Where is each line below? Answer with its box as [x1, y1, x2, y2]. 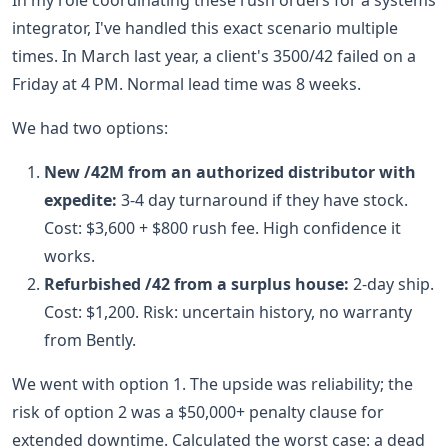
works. [44, 245, 95, 267]
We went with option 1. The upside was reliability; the [12, 373, 413, 395]
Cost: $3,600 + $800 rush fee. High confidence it [44, 217, 401, 239]
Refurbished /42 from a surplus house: [44, 273, 349, 295]
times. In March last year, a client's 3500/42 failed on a [12, 45, 416, 67]
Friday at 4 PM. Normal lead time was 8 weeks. [12, 73, 361, 95]
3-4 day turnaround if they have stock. [117, 189, 408, 211]
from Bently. [44, 329, 136, 351]
